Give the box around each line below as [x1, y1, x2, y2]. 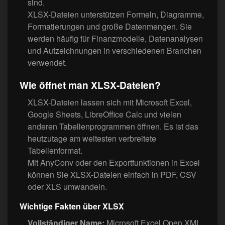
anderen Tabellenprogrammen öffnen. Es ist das [28, 121, 198, 133]
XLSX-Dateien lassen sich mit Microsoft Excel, [28, 96, 192, 108]
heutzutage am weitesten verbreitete [28, 133, 156, 145]
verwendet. [28, 57, 67, 68]
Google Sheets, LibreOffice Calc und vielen [28, 108, 181, 121]
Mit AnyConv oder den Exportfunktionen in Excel [28, 157, 200, 169]
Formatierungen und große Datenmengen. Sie [28, 21, 192, 32]
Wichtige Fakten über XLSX [20, 200, 124, 212]
